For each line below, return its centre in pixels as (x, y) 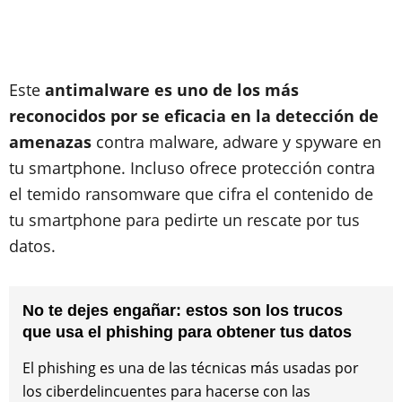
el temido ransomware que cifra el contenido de (191, 194)
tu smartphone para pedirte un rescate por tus (184, 220)
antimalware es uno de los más (172, 90)
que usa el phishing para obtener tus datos (187, 332)
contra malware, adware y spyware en (239, 142)
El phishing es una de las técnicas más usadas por (191, 368)
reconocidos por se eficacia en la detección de (194, 116)
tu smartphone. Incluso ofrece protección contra (192, 168)
